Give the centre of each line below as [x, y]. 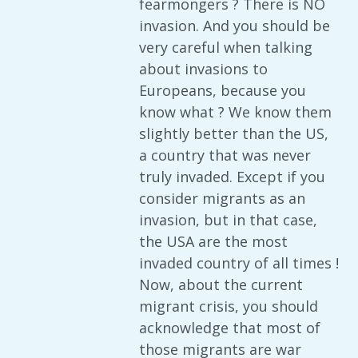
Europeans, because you [223, 90]
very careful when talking [226, 47]
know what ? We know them [235, 112]
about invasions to [203, 69]
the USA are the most [213, 241]
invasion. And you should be [235, 26]
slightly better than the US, [234, 133]
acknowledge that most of [230, 328]
